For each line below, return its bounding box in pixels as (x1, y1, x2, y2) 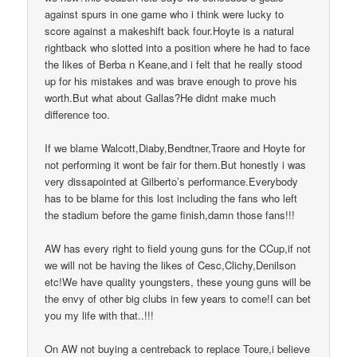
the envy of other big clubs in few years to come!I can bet (45, 291, 312, 307)
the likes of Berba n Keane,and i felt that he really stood (45, 57, 303, 73)
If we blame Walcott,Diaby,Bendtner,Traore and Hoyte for (45, 140, 306, 156)
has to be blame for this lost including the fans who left (45, 190, 298, 206)
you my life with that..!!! (45, 308, 155, 324)
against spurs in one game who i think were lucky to (45, 6, 284, 22)
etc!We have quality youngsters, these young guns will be (45, 274, 312, 290)
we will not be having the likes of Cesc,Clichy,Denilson (45, 257, 296, 273)
